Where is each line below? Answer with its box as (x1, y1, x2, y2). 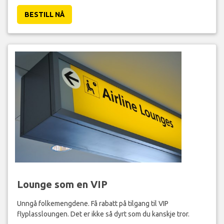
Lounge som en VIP (16, 178, 107, 190)
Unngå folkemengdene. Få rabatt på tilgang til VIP (16, 199, 168, 208)
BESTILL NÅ (24, 10, 64, 19)
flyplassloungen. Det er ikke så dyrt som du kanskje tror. (16, 210, 189, 218)
